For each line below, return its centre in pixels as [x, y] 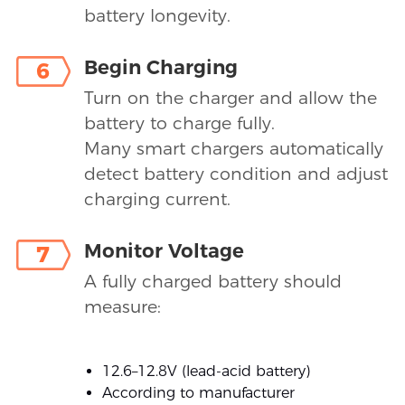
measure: [122, 307]
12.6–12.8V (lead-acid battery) [206, 372]
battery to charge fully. [179, 124]
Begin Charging [160, 67]
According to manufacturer [198, 393]
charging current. [157, 200]
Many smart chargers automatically [233, 149]
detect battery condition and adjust [235, 174]
